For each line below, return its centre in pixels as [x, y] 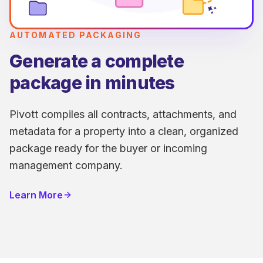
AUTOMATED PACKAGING [75, 35]
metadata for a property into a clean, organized [124, 131]
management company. [66, 165]
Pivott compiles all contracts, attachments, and [123, 114]
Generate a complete [97, 61]
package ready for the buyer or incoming [108, 148]
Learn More [36, 195]
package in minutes [92, 82]
